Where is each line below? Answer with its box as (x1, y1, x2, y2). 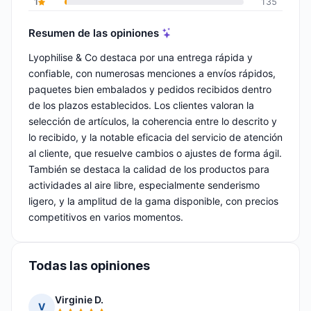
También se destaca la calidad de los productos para (28, 163, 269, 176)
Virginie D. (55, 294, 103, 306)
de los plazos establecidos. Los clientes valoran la (28, 99, 254, 112)
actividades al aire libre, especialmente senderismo (28, 179, 260, 192)
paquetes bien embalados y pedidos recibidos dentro (28, 83, 271, 96)
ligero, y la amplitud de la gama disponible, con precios (28, 195, 278, 208)
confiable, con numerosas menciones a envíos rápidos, (28, 67, 276, 80)
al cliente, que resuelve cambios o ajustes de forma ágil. (28, 147, 282, 160)
